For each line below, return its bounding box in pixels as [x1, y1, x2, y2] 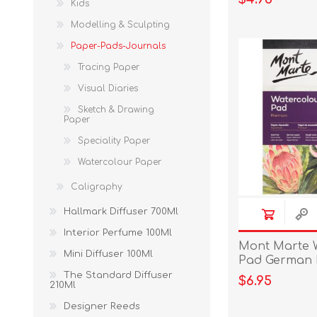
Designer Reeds [64, 301, 140, 311]
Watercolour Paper [78, 157, 161, 167]
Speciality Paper [78, 136, 150, 146]
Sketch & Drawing [78, 105, 154, 115]
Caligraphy [71, 182, 122, 192]
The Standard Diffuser [64, 270, 173, 280]
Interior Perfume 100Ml [64, 228, 172, 238]
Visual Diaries [78, 83, 138, 93]
